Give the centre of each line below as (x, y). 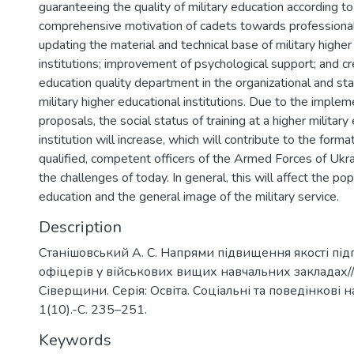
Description (80, 227)
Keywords (75, 340)
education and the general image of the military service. (189, 197)
